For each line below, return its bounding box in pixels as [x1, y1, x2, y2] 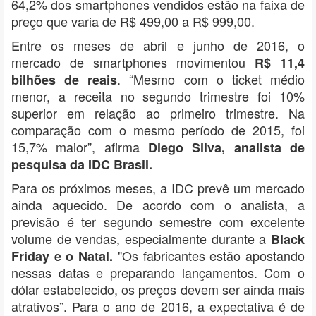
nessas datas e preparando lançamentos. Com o [11, 262, 305, 281]
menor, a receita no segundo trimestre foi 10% [11, 86, 305, 105]
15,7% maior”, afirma [11, 137, 148, 156]
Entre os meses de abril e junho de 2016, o [11, 35, 305, 54]
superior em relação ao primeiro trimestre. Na [11, 103, 305, 122]
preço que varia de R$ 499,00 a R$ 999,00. [11, 11, 255, 30]
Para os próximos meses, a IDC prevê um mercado [11, 178, 305, 197]
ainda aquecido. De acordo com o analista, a [11, 195, 305, 214]
